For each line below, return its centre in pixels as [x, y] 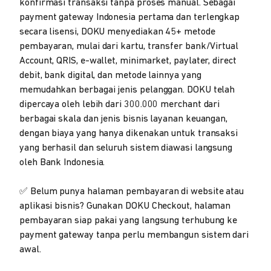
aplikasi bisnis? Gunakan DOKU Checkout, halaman [125, 207]
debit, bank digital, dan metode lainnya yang [110, 76]
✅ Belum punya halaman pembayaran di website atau [132, 192]
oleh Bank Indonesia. [62, 163]
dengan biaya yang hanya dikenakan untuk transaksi [129, 134]
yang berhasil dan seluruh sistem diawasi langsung [126, 149]
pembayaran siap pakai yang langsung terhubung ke [129, 221]
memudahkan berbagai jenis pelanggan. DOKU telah [127, 90]
